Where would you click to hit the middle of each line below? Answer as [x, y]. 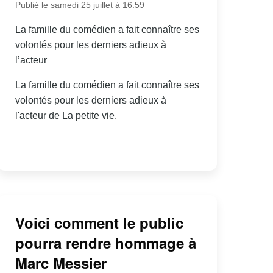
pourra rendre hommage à [105, 242]
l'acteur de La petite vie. [66, 115]
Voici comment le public [99, 222]
